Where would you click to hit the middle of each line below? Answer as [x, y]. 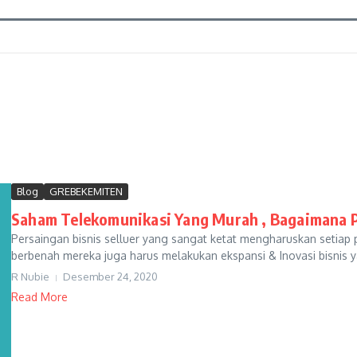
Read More [39, 297]
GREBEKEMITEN [86, 191]
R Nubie [30, 277]
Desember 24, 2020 [110, 277]
